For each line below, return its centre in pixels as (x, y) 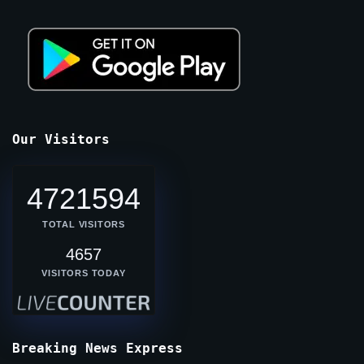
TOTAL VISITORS (84, 225)
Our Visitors (61, 140)
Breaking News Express (97, 349)
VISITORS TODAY (84, 273)
